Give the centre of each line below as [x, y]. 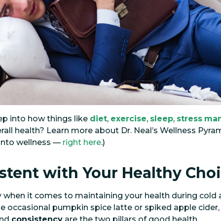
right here [82, 142]
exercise [128, 118]
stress [189, 118]
